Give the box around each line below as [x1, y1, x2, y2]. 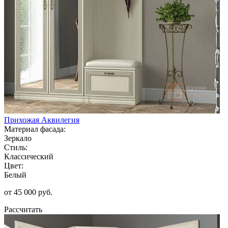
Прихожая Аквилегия [4, 115, 79, 124]
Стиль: [4, 142, 27, 152]
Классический [4, 152, 53, 161]
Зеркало [4, 133, 32, 142]
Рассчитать [4, 205, 42, 214]
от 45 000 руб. [4, 187, 52, 196]
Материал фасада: [4, 124, 66, 133]
